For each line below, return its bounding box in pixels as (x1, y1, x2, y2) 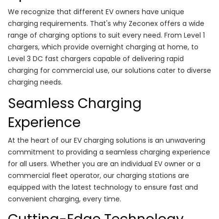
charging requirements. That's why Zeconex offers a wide (8, 19, 204, 29)
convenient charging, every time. (8, 194, 121, 204)
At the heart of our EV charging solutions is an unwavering (8, 135, 205, 146)
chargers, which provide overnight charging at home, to (8, 42, 198, 52)
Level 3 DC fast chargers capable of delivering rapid (8, 54, 184, 64)
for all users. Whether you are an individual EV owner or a (8, 159, 200, 169)
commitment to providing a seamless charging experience (8, 147, 210, 157)
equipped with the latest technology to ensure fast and (8, 182, 198, 193)
